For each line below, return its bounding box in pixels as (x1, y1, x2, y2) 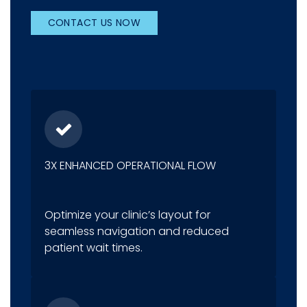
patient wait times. (45, 240, 143, 256)
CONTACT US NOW (47, 16, 141, 30)
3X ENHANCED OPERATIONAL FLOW (45, 158, 216, 174)
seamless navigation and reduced (45, 223, 229, 240)
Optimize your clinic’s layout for (45, 207, 210, 223)
